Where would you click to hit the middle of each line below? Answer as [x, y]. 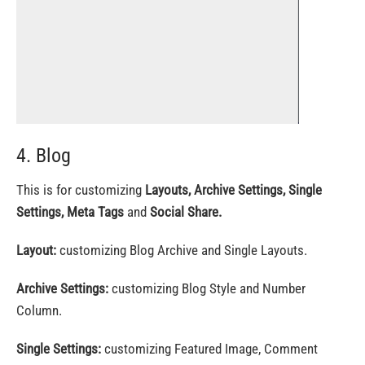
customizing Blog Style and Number [209, 288]
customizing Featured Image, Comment [209, 349]
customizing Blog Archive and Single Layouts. [183, 250]
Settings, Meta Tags [70, 212]
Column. [39, 310]
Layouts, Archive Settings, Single [233, 190]
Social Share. [186, 212]
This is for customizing [81, 190]
